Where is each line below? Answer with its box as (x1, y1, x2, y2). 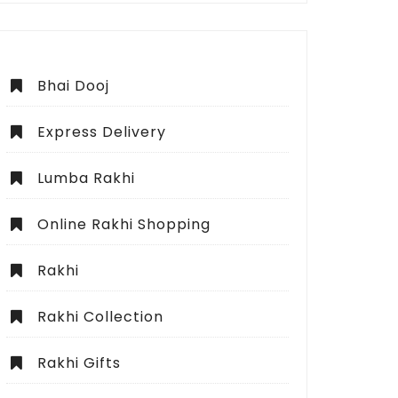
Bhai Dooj (37, 76, 109, 96)
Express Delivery (37, 122, 166, 142)
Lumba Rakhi (37, 168, 135, 188)
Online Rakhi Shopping (37, 214, 211, 235)
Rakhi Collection (37, 306, 163, 327)
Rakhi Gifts (37, 353, 121, 373)
